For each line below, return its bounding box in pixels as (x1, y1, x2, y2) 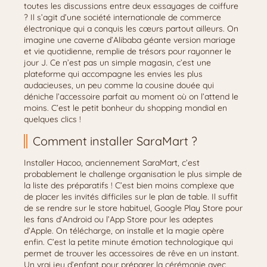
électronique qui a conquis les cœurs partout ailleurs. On (24, 23, 238, 34)
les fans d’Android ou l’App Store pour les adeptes (24, 214, 213, 225)
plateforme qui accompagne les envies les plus (24, 69, 203, 79)
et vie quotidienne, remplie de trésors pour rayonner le (24, 46, 231, 57)
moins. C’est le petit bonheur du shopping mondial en (24, 103, 227, 113)
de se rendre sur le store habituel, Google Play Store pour (24, 203, 243, 213)
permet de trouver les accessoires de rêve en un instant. (24, 248, 239, 259)
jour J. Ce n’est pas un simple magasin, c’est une (24, 57, 211, 68)
